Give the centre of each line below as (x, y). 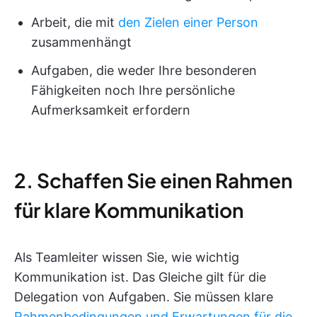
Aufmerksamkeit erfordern (111, 110)
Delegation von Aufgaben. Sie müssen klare (144, 297)
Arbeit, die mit (75, 23)
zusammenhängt (81, 42)
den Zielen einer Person (188, 23)
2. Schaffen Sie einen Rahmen (153, 180)
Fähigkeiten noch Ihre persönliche (133, 91)
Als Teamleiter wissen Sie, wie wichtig (127, 258)
